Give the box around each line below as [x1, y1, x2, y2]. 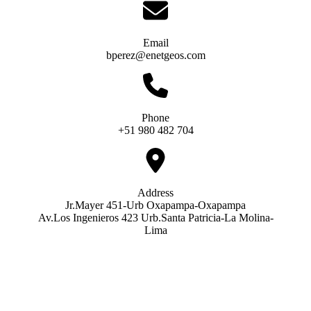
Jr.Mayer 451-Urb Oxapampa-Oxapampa [65, 199, 246, 211]
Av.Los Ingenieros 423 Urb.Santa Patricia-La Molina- [37, 211, 274, 224]
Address [137, 186, 174, 199]
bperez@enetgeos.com [106, 49, 205, 61]
